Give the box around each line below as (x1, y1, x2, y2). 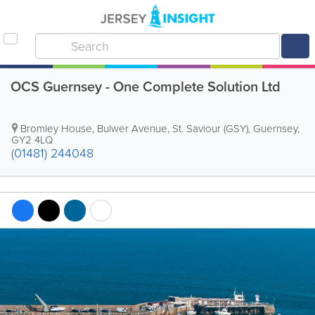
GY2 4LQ (11, 132, 53, 148)
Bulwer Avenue (97, 121, 167, 136)
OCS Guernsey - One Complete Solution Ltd (11, 76, 281, 97)
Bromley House (20, 121, 92, 136)
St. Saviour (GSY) (172, 121, 248, 136)
